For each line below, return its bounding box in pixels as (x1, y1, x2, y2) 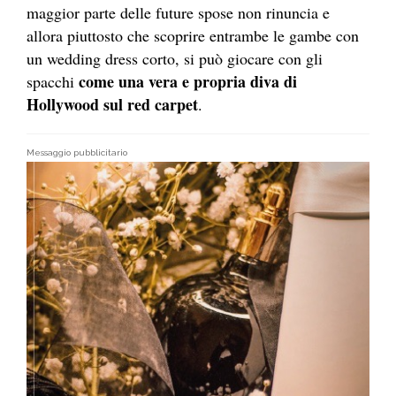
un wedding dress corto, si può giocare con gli (27, 47, 323, 69)
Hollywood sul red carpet (27, 92, 198, 116)
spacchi (27, 70, 79, 92)
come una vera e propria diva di (79, 69, 297, 93)
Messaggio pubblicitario (27, 147, 127, 157)
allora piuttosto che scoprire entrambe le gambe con (27, 24, 359, 46)
